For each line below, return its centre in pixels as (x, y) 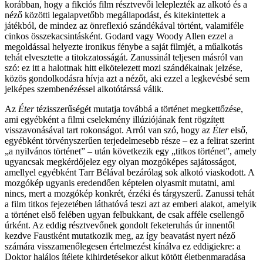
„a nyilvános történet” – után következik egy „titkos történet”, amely (131, 151)
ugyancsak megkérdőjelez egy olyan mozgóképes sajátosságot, (121, 161)
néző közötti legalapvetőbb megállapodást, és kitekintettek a (115, 15)
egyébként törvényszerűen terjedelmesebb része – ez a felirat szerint (129, 140)
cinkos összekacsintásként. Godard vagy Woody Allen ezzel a (119, 36)
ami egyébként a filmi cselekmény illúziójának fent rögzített (114, 119)
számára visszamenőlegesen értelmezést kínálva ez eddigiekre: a (123, 246)
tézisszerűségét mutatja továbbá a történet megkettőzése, (139, 109)
